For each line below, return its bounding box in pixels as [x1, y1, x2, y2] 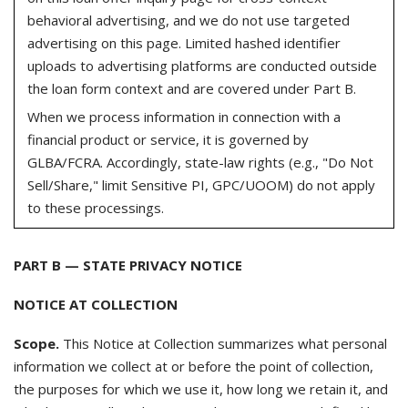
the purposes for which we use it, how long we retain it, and [14, 380, 388, 398]
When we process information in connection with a [26, 107, 341, 126]
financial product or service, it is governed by [26, 129, 309, 148]
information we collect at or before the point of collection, [14, 357, 373, 375]
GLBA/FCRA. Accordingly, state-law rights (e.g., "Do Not [26, 152, 373, 171]
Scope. [14, 334, 59, 352]
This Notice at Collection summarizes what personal [59, 334, 387, 352]
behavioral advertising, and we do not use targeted [26, 11, 350, 29]
